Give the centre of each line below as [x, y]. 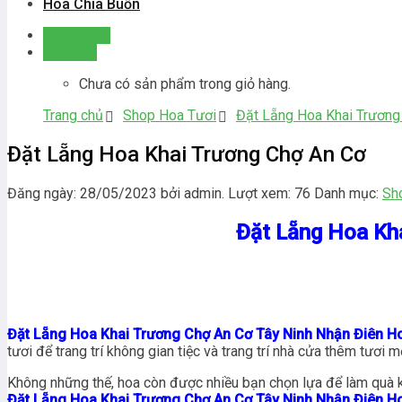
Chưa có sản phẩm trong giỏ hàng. [185, 84]
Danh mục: [348, 193]
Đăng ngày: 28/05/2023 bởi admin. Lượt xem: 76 [159, 193]
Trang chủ [73, 115]
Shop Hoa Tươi [170, 115]
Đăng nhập [77, 35]
